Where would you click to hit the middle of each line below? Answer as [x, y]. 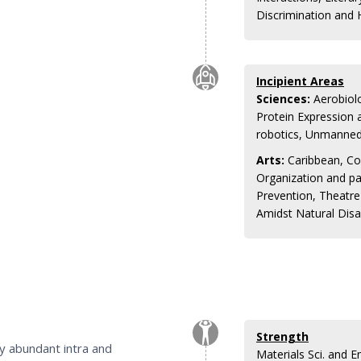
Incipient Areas [300, 81]
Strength [282, 336]
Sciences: [283, 98]
